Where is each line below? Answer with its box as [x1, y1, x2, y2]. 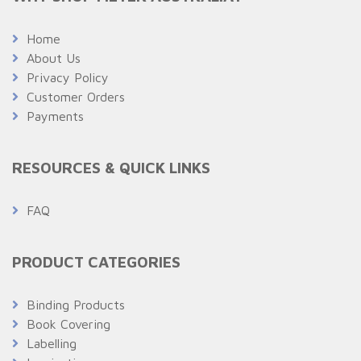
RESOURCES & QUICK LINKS [12, 157, 210, 176]
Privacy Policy [27, 69, 109, 85]
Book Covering [27, 316, 110, 331]
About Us [27, 50, 81, 65]
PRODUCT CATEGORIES [12, 251, 180, 271]
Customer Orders [27, 89, 125, 104]
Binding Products [27, 297, 125, 312]
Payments [27, 108, 84, 123]
